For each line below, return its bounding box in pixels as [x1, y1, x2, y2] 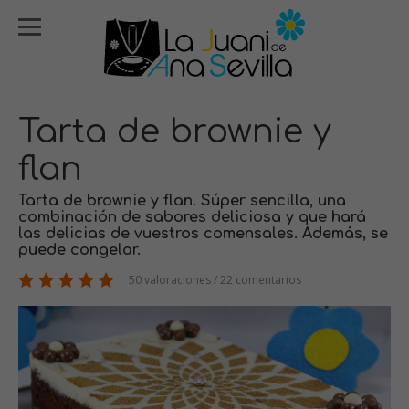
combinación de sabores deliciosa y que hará [18, 209, 366, 225]
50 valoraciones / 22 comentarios [126, 272, 301, 288]
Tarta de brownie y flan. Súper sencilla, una [18, 193, 346, 209]
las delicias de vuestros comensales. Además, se [18, 225, 388, 242]
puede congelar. [18, 242, 141, 258]
